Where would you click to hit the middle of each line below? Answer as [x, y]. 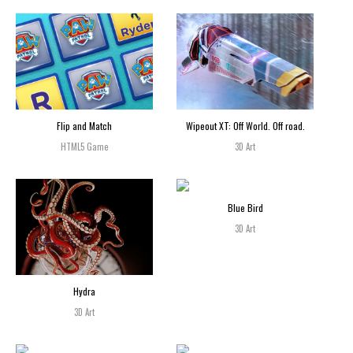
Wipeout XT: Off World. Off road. [245, 125]
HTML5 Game [84, 146]
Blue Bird [245, 207]
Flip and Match [84, 125]
